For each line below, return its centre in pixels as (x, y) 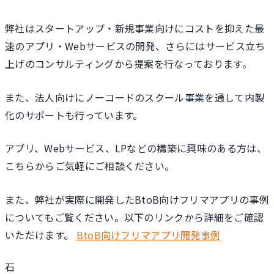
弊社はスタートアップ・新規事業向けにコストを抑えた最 (135, 28)
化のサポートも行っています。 (74, 115)
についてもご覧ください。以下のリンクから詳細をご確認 (135, 217)
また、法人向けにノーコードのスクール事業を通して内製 (135, 97)
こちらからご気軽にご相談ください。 (90, 166)
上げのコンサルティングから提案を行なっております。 (128, 64)
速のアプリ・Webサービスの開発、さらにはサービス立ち (135, 46)
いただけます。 (41, 235)
